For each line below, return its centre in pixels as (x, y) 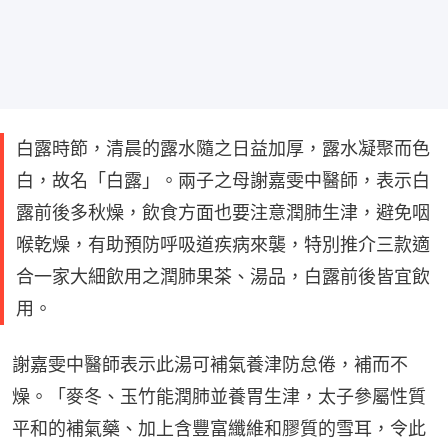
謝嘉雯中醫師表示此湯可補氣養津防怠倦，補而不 (210, 364)
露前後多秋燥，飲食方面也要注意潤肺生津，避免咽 (223, 212)
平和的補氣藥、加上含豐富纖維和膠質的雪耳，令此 (219, 428)
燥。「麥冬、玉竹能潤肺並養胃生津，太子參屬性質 (219, 396)
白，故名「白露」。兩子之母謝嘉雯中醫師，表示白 (223, 180)
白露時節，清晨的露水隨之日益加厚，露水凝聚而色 (223, 148)
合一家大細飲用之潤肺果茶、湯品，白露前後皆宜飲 (223, 276)
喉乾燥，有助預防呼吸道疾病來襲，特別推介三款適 (223, 244)
